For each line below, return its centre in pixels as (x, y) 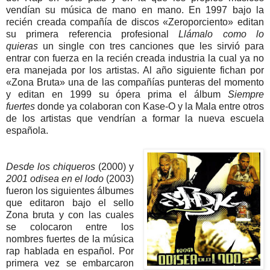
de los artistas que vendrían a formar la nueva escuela (135, 119)
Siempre (246, 95)
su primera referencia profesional (93, 34)
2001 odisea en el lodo (55, 179)
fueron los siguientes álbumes (70, 191)
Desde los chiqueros (51, 167)
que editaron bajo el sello (70, 203)
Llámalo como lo (221, 34)
